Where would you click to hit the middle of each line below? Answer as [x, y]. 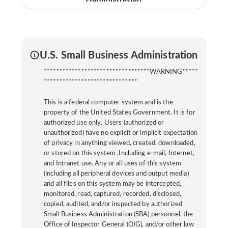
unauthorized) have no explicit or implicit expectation [121, 133]
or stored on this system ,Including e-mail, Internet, [119, 154]
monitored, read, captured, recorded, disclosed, [113, 194]
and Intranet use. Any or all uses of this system [113, 164]
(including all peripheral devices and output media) [116, 174]
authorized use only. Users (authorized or [104, 123]
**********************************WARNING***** [121, 72]
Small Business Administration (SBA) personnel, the [119, 215]
